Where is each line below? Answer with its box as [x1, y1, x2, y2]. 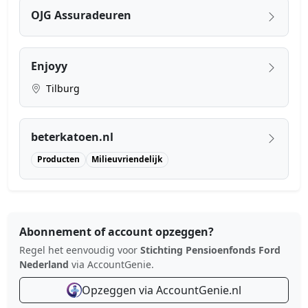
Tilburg [43, 82, 80, 96]
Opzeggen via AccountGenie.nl [82, 282, 241, 298]
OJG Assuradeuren [31, 8, 131, 23]
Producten [36, 153, 80, 166]
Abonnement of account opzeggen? [19, 223, 214, 239]
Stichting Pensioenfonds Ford [140, 243, 280, 256]
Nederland [19, 257, 69, 271]
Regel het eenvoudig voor [19, 243, 140, 256]
